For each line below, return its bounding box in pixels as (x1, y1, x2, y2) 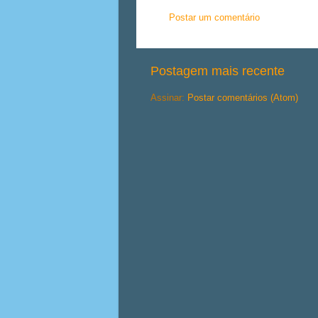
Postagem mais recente (150, 64, 285, 79)
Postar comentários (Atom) (187, 93, 298, 104)
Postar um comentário (169, 12, 260, 23)
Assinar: (150, 93, 187, 104)
